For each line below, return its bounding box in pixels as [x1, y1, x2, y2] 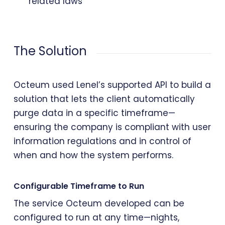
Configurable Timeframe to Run [13, 180, 144, 192]
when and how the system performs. [13, 149, 173, 162]
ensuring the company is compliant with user [13, 121, 211, 134]
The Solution [13, 42, 87, 59]
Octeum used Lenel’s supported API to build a [13, 79, 211, 91]
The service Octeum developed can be [13, 197, 184, 209]
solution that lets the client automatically [13, 93, 195, 105]
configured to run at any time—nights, [13, 211, 179, 223]
